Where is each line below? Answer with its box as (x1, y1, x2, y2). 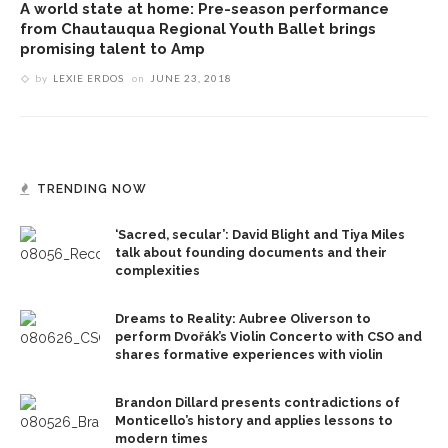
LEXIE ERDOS (53, 72, 124, 85)
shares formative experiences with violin (115, 347, 383, 363)
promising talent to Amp (20, 40, 205, 58)
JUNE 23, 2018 (150, 72, 232, 85)
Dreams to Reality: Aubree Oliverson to (115, 311, 371, 327)
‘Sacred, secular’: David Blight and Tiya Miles (115, 227, 405, 243)
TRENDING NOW (37, 182, 147, 197)
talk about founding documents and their (115, 245, 387, 261)
